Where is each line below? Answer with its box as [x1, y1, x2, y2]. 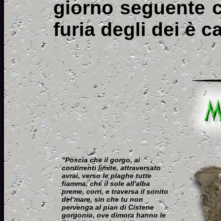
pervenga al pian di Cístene [61, 203, 154, 211]
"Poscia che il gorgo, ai [61, 156, 140, 164]
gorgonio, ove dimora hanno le [61, 211, 166, 219]
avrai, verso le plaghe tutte [61, 172, 151, 180]
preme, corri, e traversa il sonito [61, 187, 168, 195]
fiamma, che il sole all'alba [61, 180, 150, 187]
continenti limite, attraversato [61, 164, 161, 172]
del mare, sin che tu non [61, 195, 143, 203]
